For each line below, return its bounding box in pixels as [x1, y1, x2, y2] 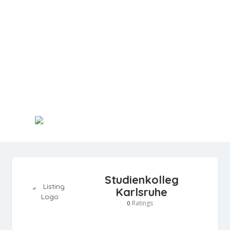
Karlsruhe [116, 185, 167, 199]
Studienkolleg [104, 172, 179, 187]
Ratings [130, 199, 153, 207]
